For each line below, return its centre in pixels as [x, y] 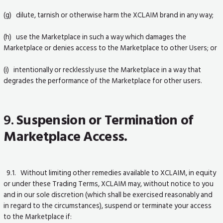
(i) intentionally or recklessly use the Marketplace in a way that [103, 70]
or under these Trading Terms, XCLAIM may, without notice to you [109, 184]
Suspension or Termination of [105, 120]
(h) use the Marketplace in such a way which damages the [95, 37]
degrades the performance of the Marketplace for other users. [103, 81]
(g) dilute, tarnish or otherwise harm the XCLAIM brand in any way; [109, 15]
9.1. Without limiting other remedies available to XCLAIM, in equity [110, 173]
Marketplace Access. [65, 137]
